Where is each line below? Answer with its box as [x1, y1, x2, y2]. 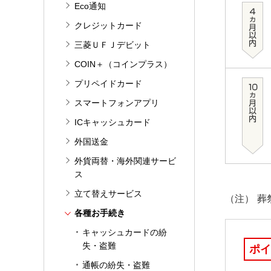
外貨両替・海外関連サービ [74, 156, 176, 166]
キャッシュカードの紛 [82, 227, 167, 237]
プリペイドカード [74, 79, 142, 88]
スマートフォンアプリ [74, 98, 159, 108]
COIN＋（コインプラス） [74, 59, 172, 69]
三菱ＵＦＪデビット [74, 40, 151, 50]
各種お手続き [74, 208, 125, 218]
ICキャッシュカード [74, 117, 151, 127]
